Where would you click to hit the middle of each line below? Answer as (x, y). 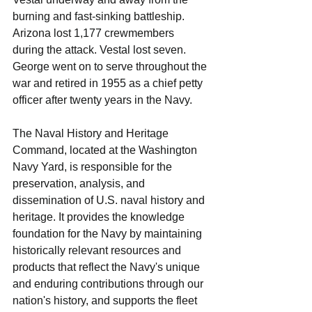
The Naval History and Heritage (92, 134)
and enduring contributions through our (109, 284)
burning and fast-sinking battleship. (100, 17)
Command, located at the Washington (106, 150)
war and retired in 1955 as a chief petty (109, 84)
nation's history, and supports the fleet (106, 301)
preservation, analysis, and (80, 184)
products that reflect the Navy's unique (108, 267)
